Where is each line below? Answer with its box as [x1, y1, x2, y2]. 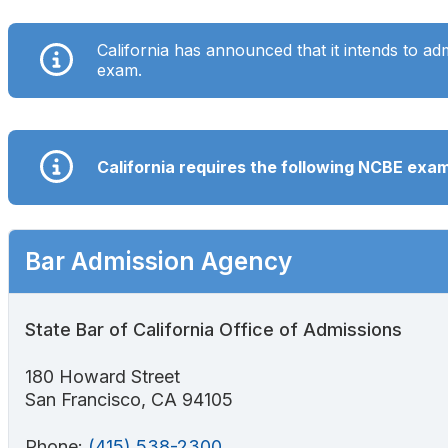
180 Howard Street [25, 365, 180, 387]
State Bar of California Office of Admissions [219, 318, 402, 340]
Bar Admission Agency [25, 245, 292, 276]
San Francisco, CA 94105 [25, 388, 233, 410]
